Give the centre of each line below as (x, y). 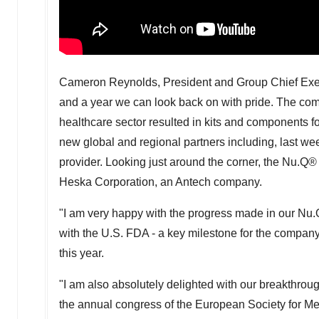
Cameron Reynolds (108, 82)
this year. (82, 253)
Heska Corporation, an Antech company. (161, 182)
